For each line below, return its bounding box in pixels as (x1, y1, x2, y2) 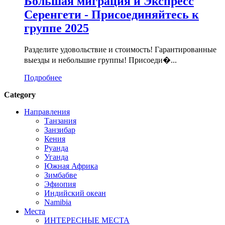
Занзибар (44, 126, 75, 135)
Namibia (44, 198, 71, 207)
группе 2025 (24, 22, 89, 35)
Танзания (44, 117, 76, 126)
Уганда (44, 153, 68, 162)
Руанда (44, 144, 68, 153)
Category (4, 90, 36, 99)
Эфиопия (44, 180, 76, 189)
